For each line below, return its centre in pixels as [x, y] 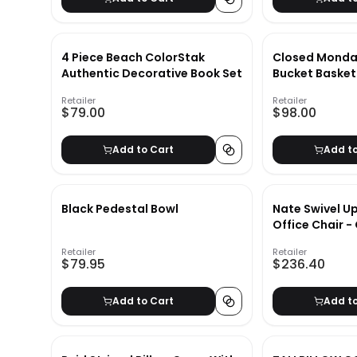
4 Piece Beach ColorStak [133, 58]
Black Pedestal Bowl [120, 209]
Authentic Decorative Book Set [152, 74]
